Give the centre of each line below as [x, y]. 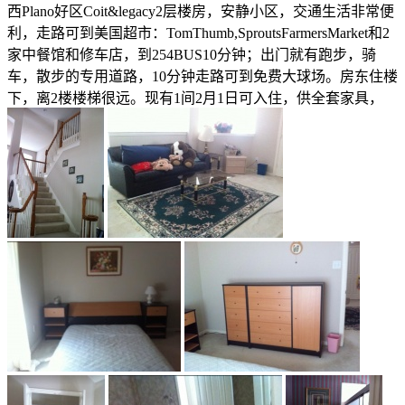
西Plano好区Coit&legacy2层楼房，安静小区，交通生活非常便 [201, 11]
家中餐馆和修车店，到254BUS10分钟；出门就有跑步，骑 [192, 54]
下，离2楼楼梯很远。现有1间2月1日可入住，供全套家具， [195, 98]
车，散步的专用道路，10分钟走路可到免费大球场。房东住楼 [202, 76]
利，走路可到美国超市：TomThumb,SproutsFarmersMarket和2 [198, 33]
